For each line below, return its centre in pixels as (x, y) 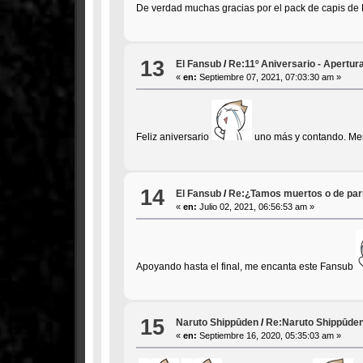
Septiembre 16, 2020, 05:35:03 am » (269, 336)
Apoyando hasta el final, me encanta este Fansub (246, 266)
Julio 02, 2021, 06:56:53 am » (256, 206)
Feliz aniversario (173, 137)
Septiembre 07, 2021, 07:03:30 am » (269, 77)
